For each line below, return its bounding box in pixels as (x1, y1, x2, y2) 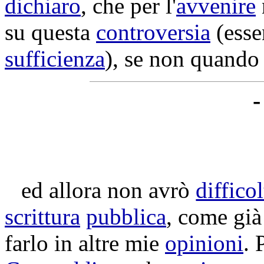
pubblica (86, 204, 166, 229)
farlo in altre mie (5, 230, 165, 256)
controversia (96, 19, 210, 45)
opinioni (165, 230, 243, 256)
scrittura (5, 204, 80, 229)
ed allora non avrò (21, 177, 196, 203)
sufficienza (5, 46, 105, 71)
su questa (5, 19, 96, 45)
